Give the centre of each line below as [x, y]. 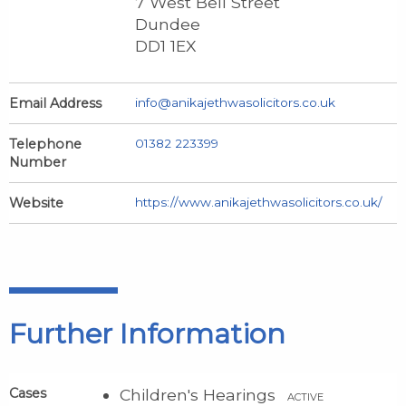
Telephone [45, 144]
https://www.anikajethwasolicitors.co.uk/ [259, 202]
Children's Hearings [200, 395]
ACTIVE [305, 397]
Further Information [147, 334]
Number [38, 162]
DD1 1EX [166, 46]
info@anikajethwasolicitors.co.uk [235, 102]
